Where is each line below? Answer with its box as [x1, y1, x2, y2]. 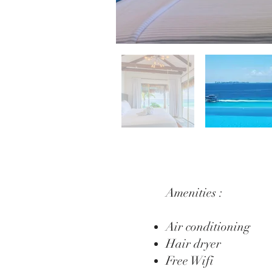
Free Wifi [166, 253, 214, 268]
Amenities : [166, 185, 223, 200]
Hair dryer [166, 236, 221, 251]
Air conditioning [166, 219, 250, 234]
